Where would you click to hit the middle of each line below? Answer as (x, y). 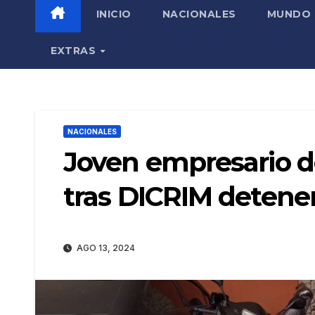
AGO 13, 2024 (105, 248)
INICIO (114, 14)
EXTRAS (75, 50)
